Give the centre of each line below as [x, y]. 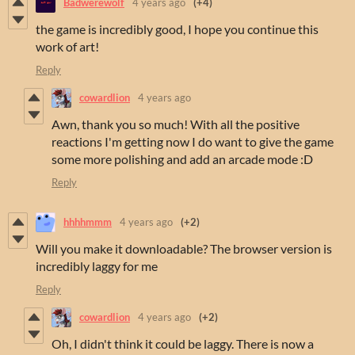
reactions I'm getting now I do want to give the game [193, 141]
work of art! [67, 46]
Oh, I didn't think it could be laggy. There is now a [183, 343]
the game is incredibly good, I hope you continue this [177, 29]
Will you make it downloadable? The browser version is [184, 248]
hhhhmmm [88, 222]
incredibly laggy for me [97, 265]
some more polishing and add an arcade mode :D [182, 158]
